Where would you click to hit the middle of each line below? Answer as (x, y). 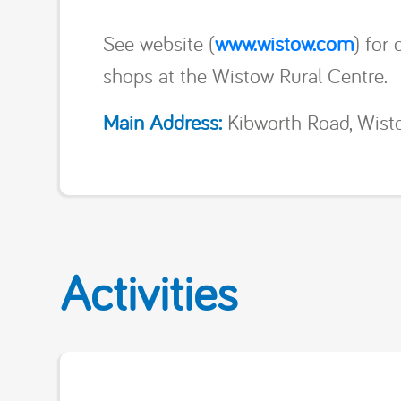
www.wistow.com (285, 43)
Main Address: (166, 121)
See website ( (159, 43)
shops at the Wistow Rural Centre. (246, 75)
